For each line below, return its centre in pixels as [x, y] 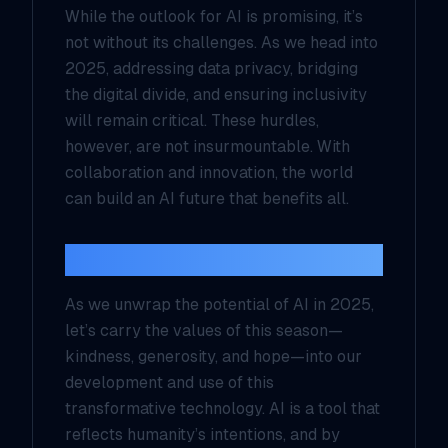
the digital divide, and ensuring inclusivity [216, 94]
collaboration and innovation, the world [209, 172]
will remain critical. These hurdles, [192, 120]
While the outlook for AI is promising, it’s [214, 16]
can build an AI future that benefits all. [207, 198]
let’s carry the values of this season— [204, 330]
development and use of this [169, 382]
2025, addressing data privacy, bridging [211, 68]
